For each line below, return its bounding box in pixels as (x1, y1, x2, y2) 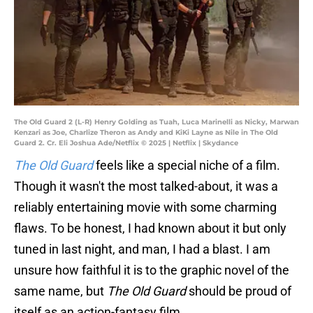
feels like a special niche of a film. (96, 158, 280, 173)
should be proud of (186, 284, 291, 299)
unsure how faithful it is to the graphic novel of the (14, 263, 289, 278)
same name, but (14, 284, 107, 299)
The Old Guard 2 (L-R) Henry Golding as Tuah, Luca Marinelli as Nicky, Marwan (14, 117, 299, 127)
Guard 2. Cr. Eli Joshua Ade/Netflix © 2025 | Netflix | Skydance (14, 138, 238, 148)
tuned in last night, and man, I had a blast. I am (14, 242, 270, 257)
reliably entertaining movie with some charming (14, 200, 277, 215)
